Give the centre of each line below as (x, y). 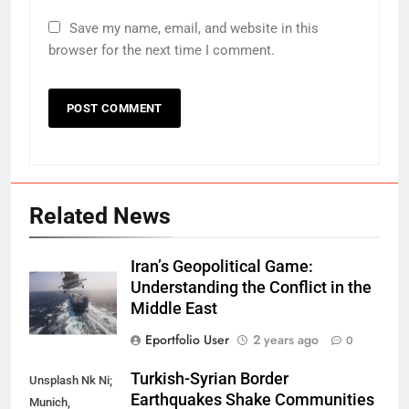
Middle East (174, 308)
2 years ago (286, 339)
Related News (100, 215)
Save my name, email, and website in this (194, 28)
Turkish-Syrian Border (210, 378)
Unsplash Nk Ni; (71, 380)
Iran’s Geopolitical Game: (222, 266)
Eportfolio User (187, 339)
